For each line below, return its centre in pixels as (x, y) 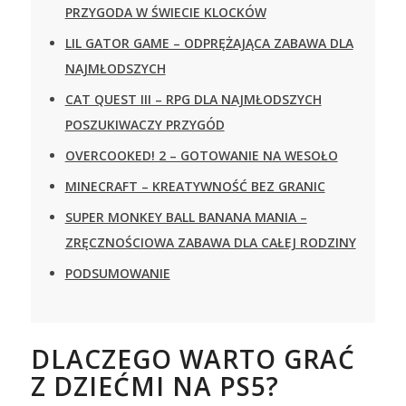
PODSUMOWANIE (117, 273)
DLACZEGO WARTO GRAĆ (193, 358)
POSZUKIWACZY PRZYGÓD (145, 124)
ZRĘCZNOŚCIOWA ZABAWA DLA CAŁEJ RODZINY (210, 242)
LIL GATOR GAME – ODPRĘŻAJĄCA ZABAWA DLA (209, 43)
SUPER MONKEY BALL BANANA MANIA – (186, 217)
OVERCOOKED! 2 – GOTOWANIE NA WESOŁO (201, 155)
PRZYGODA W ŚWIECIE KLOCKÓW (165, 12)
